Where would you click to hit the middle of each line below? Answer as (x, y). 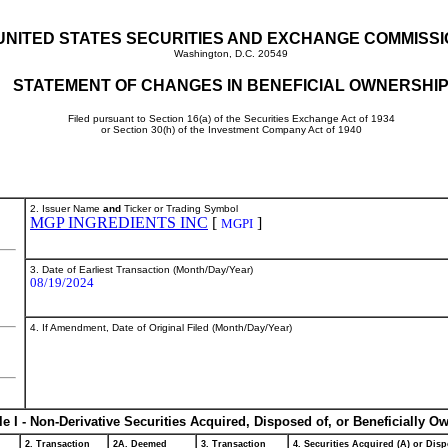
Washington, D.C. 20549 (231, 53)
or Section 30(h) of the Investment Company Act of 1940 (231, 129)
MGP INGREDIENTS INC (119, 222)
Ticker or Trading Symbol (179, 208)
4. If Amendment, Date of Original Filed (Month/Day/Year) (161, 327)
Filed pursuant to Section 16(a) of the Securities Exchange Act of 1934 (231, 118)
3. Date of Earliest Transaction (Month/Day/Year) (141, 269)
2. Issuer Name (66, 208)
